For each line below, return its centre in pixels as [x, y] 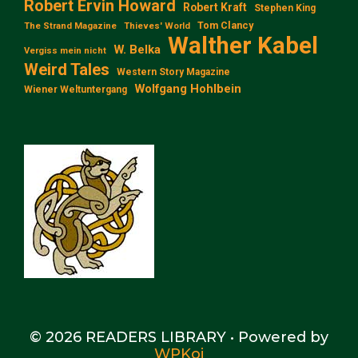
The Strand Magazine [70, 26]
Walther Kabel [243, 45]
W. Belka [137, 49]
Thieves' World [157, 26]
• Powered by [277, 338]
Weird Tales [67, 69]
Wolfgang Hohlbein [188, 88]
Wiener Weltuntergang [76, 89]
